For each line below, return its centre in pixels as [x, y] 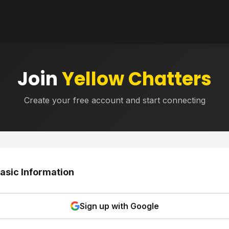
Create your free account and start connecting [114, 100]
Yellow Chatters [137, 79]
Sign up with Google [119, 206]
